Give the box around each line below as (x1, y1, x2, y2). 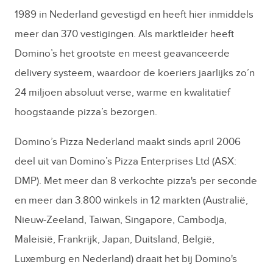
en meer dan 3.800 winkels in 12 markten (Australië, (15, 194, 248, 207)
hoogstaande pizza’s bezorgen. (15, 106, 157, 119)
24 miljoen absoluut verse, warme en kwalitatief (15, 87, 230, 99)
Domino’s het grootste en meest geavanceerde (15, 48, 230, 60)
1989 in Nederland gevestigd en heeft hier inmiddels (15, 9, 253, 21)
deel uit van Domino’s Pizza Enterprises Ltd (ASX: (15, 155, 236, 168)
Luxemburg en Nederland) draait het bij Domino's (15, 253, 237, 266)
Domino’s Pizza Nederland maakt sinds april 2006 (15, 136, 241, 149)
